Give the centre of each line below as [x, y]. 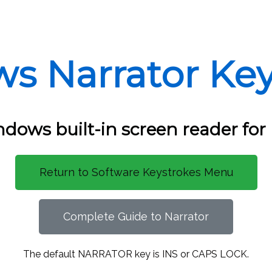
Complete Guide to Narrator [136, 216]
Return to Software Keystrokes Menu [136, 172]
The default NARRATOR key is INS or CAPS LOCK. [136, 254]
